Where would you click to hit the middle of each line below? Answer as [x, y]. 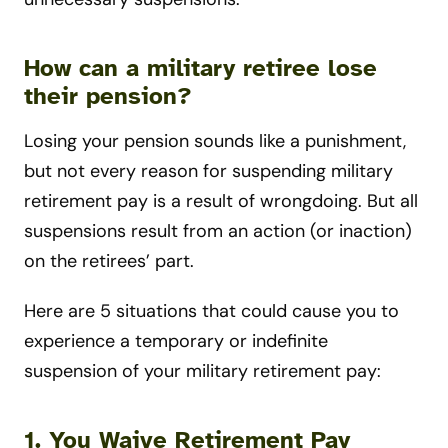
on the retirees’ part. [111, 260]
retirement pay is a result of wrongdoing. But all [221, 200]
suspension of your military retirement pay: [202, 370]
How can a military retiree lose [200, 67]
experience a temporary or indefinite [176, 340]
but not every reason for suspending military [208, 170]
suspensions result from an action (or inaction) [218, 230]
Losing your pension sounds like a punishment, [215, 140]
